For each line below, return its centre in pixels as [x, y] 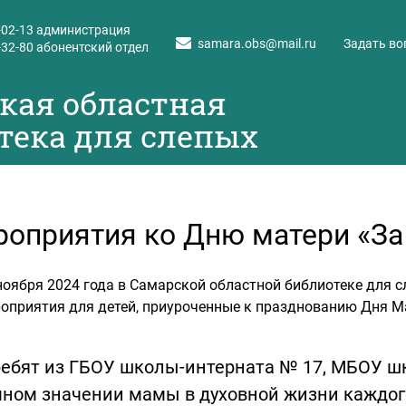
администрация [82, 30]
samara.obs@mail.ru [257, 43]
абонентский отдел [91, 47]
